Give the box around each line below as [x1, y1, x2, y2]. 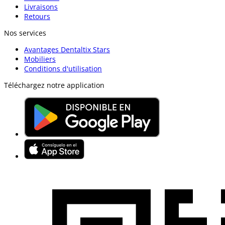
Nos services [4, 28, 46, 38]
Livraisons [24, 2, 58, 12]
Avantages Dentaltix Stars [24, 44, 110, 54]
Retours [24, 11, 50, 21]
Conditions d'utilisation [24, 63, 102, 73]
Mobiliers [24, 54, 56, 64]
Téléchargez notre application [4, 80, 104, 90]
